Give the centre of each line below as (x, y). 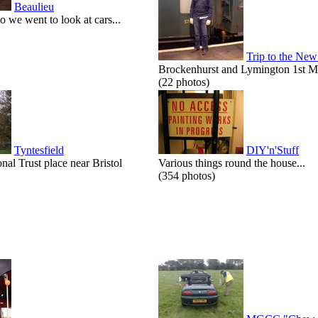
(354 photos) (187, 175)
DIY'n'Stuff (273, 150)
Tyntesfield (39, 150)
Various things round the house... (232, 163)
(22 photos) (184, 82)
